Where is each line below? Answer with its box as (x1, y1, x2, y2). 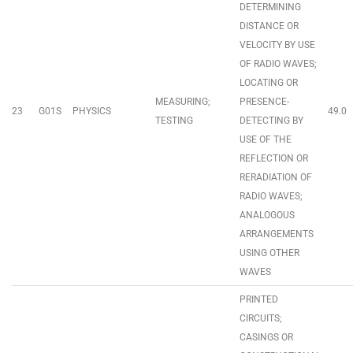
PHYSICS (72, 106, 111, 117)
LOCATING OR (240, 77, 298, 88)
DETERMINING (240, 2, 301, 13)
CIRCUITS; (240, 313, 282, 324)
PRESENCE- (240, 96, 289, 107)
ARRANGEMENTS (240, 229, 314, 240)
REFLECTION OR (240, 153, 308, 164)
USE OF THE (240, 134, 292, 145)
